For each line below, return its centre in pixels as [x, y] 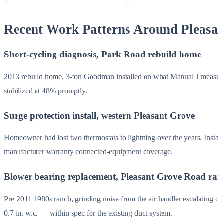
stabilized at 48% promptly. [45, 91]
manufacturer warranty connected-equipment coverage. [88, 152]
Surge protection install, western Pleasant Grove [99, 115]
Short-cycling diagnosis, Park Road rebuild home [102, 54]
